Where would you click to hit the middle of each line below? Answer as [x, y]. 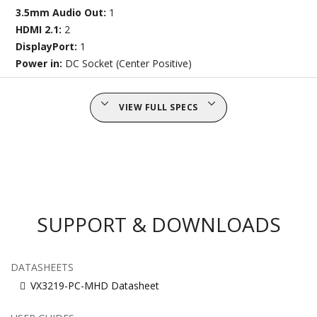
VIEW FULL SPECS [158, 107]
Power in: [41, 63]
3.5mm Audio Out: [63, 12]
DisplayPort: [48, 46]
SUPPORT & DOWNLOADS [158, 224]
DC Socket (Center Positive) [129, 63]
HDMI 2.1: [40, 29]
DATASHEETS [42, 267]
